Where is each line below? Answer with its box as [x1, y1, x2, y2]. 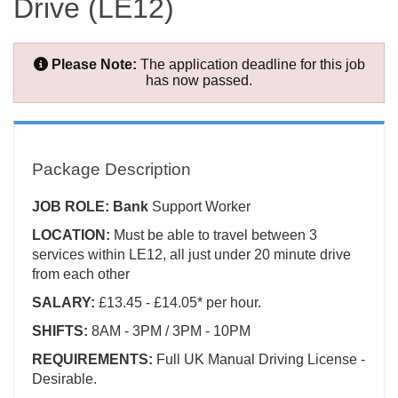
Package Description [32, 160, 191, 179]
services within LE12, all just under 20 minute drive [32, 247, 351, 263]
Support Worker [152, 199, 254, 215]
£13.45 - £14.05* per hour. [99, 295, 261, 311]
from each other [32, 267, 133, 283]
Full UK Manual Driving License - [156, 352, 365, 368]
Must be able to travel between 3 [114, 227, 317, 243]
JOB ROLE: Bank [32, 199, 152, 215]
